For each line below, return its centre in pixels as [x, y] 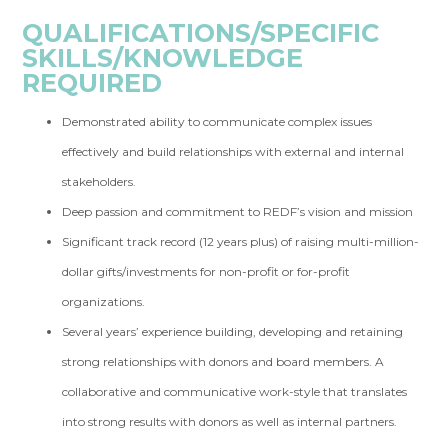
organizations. [104, 301]
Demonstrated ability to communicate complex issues [217, 121]
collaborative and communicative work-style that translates [235, 391]
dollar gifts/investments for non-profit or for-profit [206, 271]
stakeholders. [99, 181]
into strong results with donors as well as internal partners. [230, 421]
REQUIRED [92, 82]
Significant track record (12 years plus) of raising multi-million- [241, 241]
